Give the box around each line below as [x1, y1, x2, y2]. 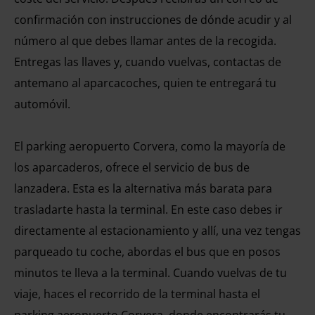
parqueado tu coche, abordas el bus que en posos [14, 244, 281, 259]
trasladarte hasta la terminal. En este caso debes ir [14, 202, 283, 217]
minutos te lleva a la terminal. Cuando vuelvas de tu [14, 265, 287, 281]
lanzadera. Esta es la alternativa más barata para [14, 181, 272, 196]
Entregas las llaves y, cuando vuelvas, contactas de [14, 54, 281, 70]
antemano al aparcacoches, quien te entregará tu [14, 75, 276, 91]
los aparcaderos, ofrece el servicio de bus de [14, 160, 250, 175]
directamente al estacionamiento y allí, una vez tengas [14, 223, 301, 238]
